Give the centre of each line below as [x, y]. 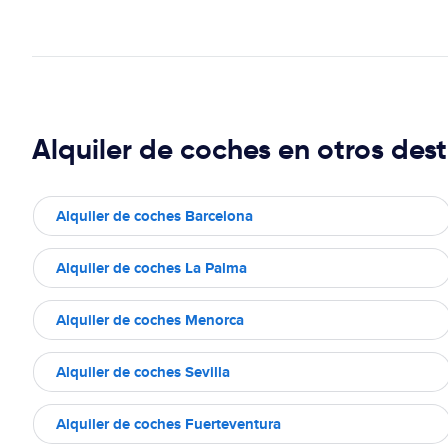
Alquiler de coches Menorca [150, 319]
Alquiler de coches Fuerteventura [168, 423]
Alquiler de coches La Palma [151, 267]
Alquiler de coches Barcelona [154, 215]
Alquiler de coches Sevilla [143, 371]
